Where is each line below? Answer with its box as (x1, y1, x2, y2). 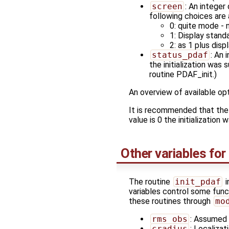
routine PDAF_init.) (149, 69, 217, 79)
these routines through (129, 196, 213, 206)
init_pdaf (174, 176, 221, 187)
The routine (129, 176, 172, 187)
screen (151, 1, 182, 11)
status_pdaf (151, 50, 208, 60)
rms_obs (151, 214, 188, 224)
